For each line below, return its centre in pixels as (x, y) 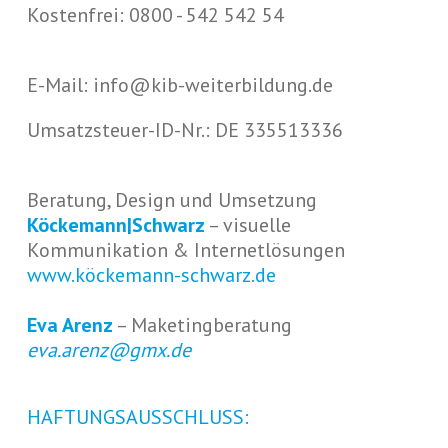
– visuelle (247, 225)
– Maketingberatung (202, 325)
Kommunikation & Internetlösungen (185, 250)
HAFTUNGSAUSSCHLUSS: (137, 417)
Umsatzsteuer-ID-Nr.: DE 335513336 (184, 130)
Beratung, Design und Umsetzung (171, 200)
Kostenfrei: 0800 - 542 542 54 (155, 15)
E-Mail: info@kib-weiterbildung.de (179, 85)
